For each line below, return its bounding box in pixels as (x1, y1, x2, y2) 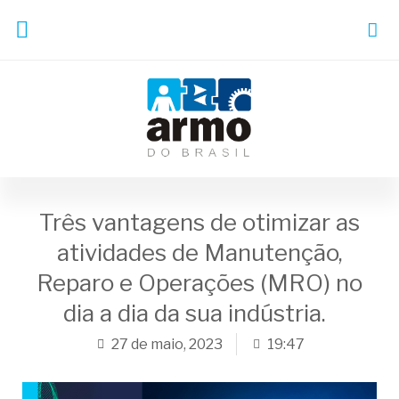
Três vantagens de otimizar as (39, 208, 360, 237)
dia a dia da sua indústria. (62, 299, 337, 328)
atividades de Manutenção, (56, 239, 343, 267)
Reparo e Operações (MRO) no (37, 269, 362, 297)
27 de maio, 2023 (111, 336, 223, 354)
